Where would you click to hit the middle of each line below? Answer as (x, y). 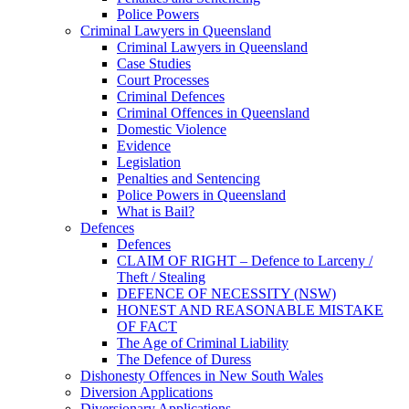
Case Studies (154, 63)
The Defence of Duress (184, 359)
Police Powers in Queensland (201, 195)
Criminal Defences (171, 96)
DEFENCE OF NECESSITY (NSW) (226, 294)
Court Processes (163, 80)
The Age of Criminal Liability (203, 343)
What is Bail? (156, 211)
